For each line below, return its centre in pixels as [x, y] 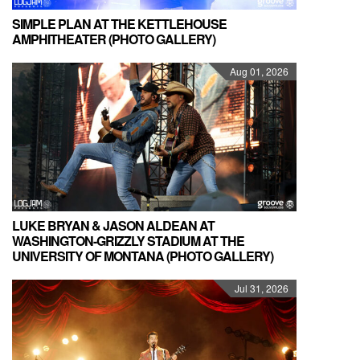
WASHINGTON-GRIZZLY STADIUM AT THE [128, 241]
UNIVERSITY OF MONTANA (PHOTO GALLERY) [143, 256]
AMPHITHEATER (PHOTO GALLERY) [114, 39]
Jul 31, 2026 [262, 288]
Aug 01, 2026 [259, 71]
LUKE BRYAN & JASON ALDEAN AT [113, 226]
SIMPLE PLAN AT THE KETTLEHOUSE [119, 24]
